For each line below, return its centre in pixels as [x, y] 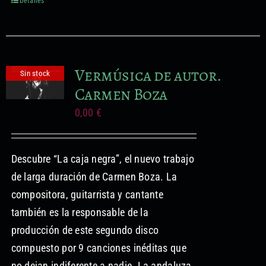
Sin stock [35, 73]
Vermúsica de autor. [148, 75]
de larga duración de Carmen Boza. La [94, 177]
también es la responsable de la [80, 212]
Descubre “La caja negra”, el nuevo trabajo [102, 159]
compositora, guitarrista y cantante [87, 194]
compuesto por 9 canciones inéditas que [99, 248]
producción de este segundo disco [85, 230]
